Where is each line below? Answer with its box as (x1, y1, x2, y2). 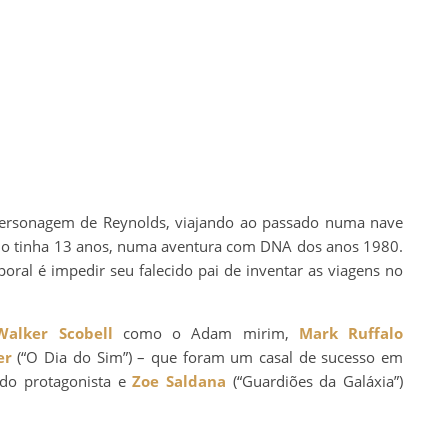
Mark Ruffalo (298, 322, 404, 343)
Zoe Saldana (132, 370, 227, 391)
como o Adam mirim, (112, 322, 299, 343)
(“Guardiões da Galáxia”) (226, 370, 404, 391)
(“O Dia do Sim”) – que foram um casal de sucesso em (11, 346, 403, 367)
